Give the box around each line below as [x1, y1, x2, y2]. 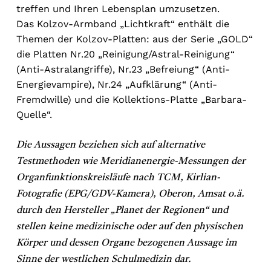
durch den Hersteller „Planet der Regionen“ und [16, 206, 228, 216]
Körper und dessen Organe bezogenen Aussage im [16, 238, 237, 249]
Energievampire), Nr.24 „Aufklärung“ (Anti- [16, 79, 217, 91]
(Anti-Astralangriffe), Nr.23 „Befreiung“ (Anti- [16, 64, 230, 76]
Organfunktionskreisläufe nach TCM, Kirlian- [16, 173, 220, 183]
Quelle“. [16, 109, 52, 121]
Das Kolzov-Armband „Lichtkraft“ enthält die [16, 18, 229, 30]
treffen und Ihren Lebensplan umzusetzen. [16, 3, 220, 15]
